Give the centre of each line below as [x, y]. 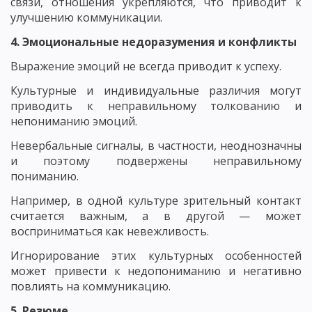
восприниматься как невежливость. [110, 231]
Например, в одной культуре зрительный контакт [156, 200]
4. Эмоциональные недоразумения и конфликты [154, 41]
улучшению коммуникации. [86, 17]
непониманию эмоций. [74, 121]
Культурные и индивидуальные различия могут [156, 90]
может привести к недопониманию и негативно [156, 271]
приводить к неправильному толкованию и [156, 106]
